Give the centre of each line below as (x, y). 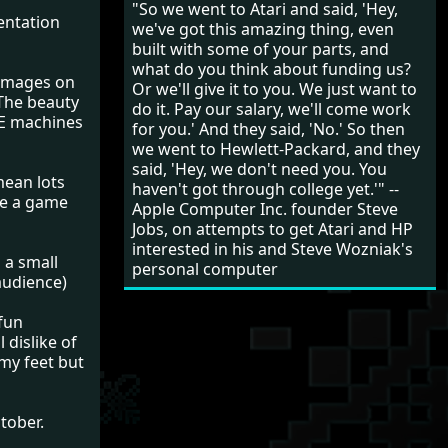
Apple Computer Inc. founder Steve (265, 208)
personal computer (205, 268)
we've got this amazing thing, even (263, 28)
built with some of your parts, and (260, 48)
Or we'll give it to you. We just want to (274, 88)
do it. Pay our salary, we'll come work (271, 108)
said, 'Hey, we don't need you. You (259, 168)
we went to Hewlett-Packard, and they (276, 148)
